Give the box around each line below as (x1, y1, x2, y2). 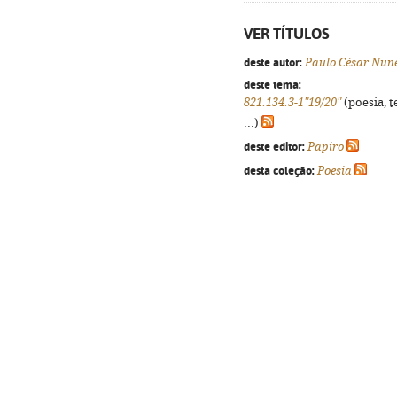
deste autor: (244, 55, 302, 69)
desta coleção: (244, 163, 315, 177)
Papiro (307, 140, 344, 153)
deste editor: (244, 139, 305, 153)
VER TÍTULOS (244, 25, 330, 43)
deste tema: (244, 77, 301, 91)
